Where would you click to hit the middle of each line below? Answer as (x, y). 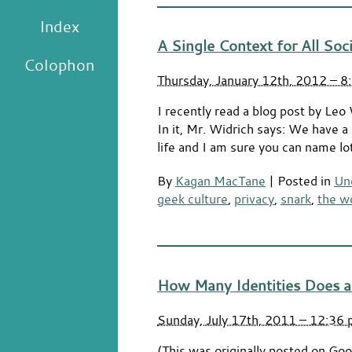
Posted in (306, 181)
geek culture (192, 199)
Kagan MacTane (220, 181)
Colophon (59, 64)
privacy (254, 199)
